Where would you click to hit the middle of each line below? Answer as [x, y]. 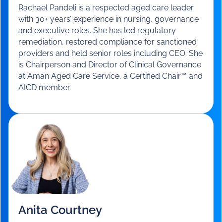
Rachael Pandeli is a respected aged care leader [106, 113]
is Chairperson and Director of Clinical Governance [110, 170]
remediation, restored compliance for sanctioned [108, 147]
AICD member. [45, 193]
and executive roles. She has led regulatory [97, 136]
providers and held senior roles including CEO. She [111, 159]
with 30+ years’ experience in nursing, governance [109, 124]
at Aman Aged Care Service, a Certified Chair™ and [111, 181]
